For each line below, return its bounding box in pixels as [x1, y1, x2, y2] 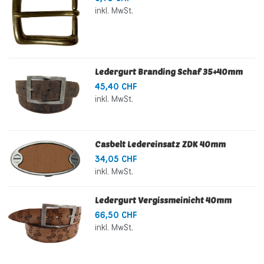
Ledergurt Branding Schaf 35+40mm [94, 67, 243, 77]
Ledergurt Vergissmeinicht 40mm [94, 195, 232, 206]
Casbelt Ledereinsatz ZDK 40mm [94, 139, 226, 150]
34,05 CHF [94, 154, 137, 165]
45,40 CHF [94, 81, 137, 93]
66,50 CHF [94, 210, 137, 221]
